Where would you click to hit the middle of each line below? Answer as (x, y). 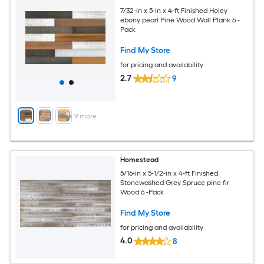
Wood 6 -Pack (142, 192)
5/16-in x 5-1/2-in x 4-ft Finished (169, 173)
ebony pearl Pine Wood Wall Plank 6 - (180, 20)
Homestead (140, 160)
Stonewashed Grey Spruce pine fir (175, 182)
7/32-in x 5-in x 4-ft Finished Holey (174, 10)
